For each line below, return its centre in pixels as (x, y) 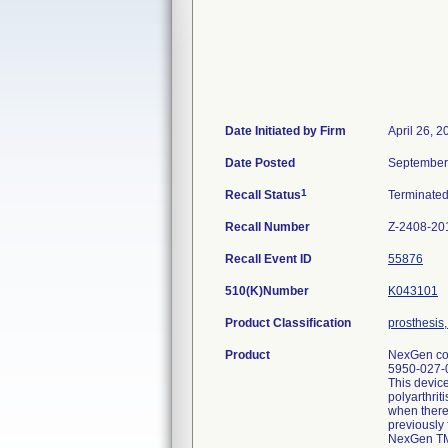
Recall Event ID (268, 259)
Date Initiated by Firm (285, 131)
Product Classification (288, 323)
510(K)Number (267, 291)
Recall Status (263, 195)
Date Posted (260, 163)
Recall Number (267, 227)
